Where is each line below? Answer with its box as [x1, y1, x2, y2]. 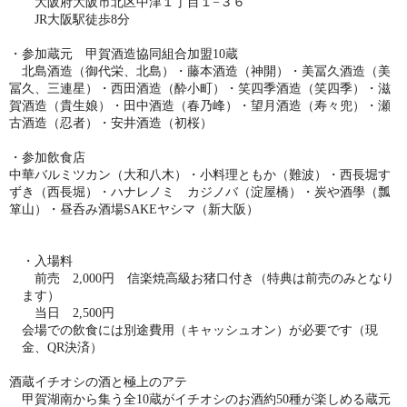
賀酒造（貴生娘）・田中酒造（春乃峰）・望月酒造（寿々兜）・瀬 [9, 99, 391, 113]
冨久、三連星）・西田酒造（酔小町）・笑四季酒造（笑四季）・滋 [9, 82, 391, 95]
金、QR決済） [22, 341, 103, 354]
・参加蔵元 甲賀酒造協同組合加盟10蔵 [9, 47, 251, 61]
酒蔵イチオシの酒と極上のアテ [9, 375, 187, 389]
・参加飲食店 [9, 151, 85, 164]
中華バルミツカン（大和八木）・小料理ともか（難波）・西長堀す [9, 168, 391, 182]
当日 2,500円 [22, 306, 114, 320]
